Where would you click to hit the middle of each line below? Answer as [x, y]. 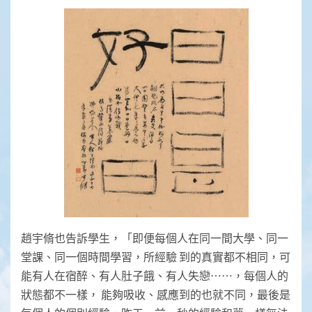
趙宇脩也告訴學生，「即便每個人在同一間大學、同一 [155, 237]
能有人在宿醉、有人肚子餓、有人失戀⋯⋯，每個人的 [155, 275]
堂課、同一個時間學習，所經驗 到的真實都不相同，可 [156, 256]
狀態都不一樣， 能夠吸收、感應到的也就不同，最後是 [156, 294]
